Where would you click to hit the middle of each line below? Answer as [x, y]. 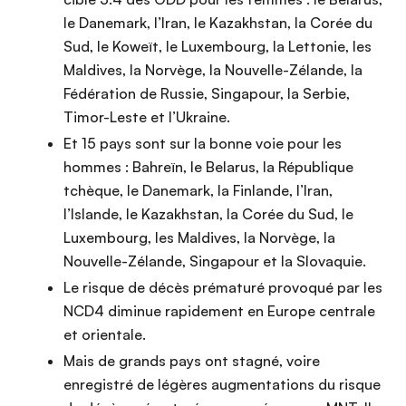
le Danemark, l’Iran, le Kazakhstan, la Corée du [218, 23]
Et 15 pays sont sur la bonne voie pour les [203, 144]
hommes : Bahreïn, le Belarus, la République [208, 167]
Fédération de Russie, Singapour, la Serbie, [207, 94]
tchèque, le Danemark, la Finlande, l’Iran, [198, 191]
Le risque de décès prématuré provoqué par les [223, 288]
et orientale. [106, 335]
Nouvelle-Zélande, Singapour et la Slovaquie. [217, 261]
